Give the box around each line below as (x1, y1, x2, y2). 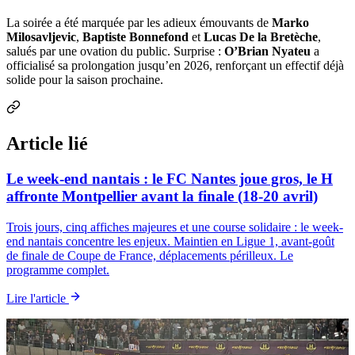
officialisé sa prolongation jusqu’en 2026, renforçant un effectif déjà (6, 59, 344, 73)
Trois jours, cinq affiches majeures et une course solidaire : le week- (6, 219, 343, 234)
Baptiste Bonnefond (82, 30, 189, 44)
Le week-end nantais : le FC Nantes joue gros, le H (6, 170, 333, 188)
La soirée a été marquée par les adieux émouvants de (6, 16, 272, 30)
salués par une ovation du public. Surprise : (6, 44, 224, 59)
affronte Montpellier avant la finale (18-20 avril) (6, 188, 318, 205)
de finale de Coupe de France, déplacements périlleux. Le (6, 248, 293, 262)
